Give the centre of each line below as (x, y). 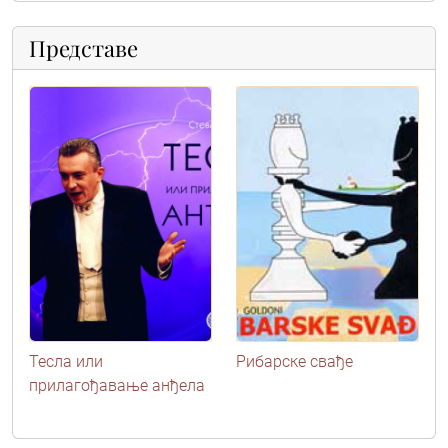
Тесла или (66, 361)
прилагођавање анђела (117, 385)
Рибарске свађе (294, 361)
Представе (83, 48)
